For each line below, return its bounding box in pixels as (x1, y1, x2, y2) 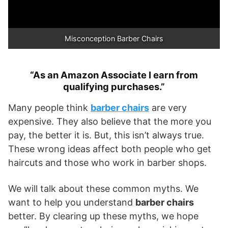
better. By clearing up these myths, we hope (8, 210, 198, 221)
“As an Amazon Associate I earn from (30, 69, 198, 80)
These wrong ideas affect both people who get (8, 143, 211, 154)
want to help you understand (8, 196, 135, 208)
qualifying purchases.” (63, 80, 165, 92)
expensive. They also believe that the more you (8, 116, 211, 127)
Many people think (8, 102, 91, 113)
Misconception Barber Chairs (65, 34, 163, 43)
